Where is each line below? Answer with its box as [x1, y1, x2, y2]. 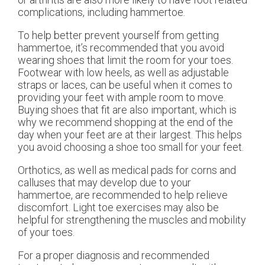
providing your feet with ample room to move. [18, 91, 225, 104]
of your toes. [18, 225, 75, 238]
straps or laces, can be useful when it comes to [18, 78, 232, 91]
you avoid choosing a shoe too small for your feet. [18, 140, 244, 153]
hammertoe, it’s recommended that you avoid [18, 41, 224, 54]
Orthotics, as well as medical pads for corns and [18, 163, 236, 176]
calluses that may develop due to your [18, 176, 191, 189]
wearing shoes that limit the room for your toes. [18, 53, 233, 66]
